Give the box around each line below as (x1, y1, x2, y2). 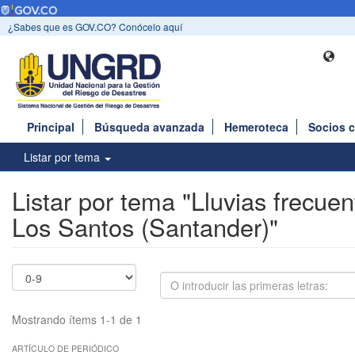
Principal (27, 119, 74, 136)
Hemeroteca (224, 119, 288, 136)
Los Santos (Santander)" (12, 209, 278, 245)
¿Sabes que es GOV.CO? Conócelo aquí (8, 20, 182, 34)
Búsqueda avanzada (94, 119, 204, 136)
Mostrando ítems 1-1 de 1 (12, 311, 142, 328)
